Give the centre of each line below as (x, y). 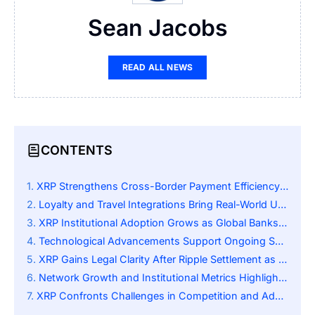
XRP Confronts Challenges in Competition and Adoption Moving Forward (156, 295)
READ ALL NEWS (157, 67)
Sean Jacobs (157, 27)
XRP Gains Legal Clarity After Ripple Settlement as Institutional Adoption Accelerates (159, 259)
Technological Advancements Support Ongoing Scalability (157, 240)
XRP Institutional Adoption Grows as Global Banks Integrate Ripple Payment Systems (159, 222)
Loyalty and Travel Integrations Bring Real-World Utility (158, 204)
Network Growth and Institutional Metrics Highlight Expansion (159, 277)
